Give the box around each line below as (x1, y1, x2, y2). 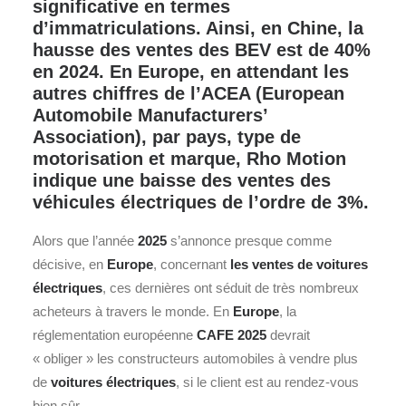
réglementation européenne (33, 327, 193, 343)
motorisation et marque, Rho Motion (33, 149, 346, 169)
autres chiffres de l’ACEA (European (33, 83, 344, 103)
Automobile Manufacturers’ (33, 105, 267, 125)
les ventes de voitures (230, 256, 368, 272)
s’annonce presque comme (167, 233, 332, 248)
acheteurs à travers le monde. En (33, 304, 233, 319)
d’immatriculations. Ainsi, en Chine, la (33, 18, 363, 38)
